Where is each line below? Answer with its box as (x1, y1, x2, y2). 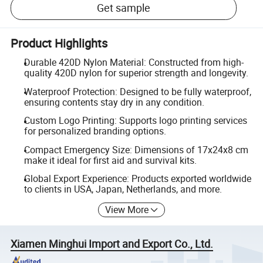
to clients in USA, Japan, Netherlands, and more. (23, 183, 222, 196)
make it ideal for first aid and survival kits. (23, 153, 197, 167)
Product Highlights (11, 35, 108, 51)
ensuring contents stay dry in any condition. (23, 95, 204, 109)
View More (105, 203, 149, 216)
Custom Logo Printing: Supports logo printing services (23, 114, 247, 127)
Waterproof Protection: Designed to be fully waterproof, (23, 85, 251, 98)
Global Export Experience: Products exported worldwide (23, 172, 251, 186)
